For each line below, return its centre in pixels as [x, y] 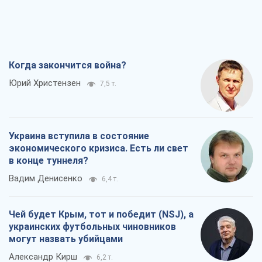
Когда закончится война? [68, 65]
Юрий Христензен [45, 83]
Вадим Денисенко [46, 179]
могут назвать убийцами [66, 239]
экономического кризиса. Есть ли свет [99, 149]
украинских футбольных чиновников [92, 227]
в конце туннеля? [49, 161]
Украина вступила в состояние [79, 136]
